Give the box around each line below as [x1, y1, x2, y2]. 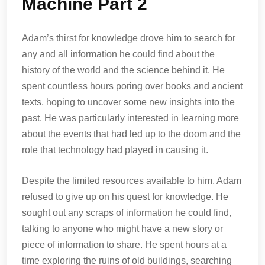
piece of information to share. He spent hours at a [22, 240, 227, 250]
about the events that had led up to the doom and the [22, 129, 241, 139]
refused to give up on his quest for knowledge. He [22, 192, 228, 202]
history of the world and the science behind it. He [22, 65, 225, 75]
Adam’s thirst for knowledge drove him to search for [22, 33, 235, 43]
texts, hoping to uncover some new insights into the [22, 97, 235, 107]
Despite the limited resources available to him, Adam [22, 176, 241, 186]
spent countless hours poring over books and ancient [22, 81, 243, 91]
